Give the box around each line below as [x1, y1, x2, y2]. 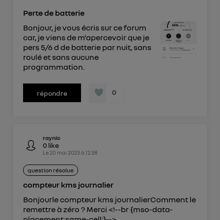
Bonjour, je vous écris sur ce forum [23, 23, 146, 33]
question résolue [27, 166, 74, 174]
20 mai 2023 [49, 149, 80, 156]
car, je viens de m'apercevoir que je [23, 32, 149, 43]
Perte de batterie [23, 8, 84, 18]
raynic [42, 134, 60, 141]
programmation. [23, 62, 84, 72]
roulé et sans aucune [23, 52, 99, 62]
